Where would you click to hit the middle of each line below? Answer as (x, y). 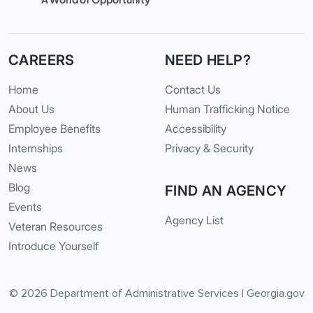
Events (25, 206)
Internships (36, 148)
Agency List (194, 220)
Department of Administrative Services (144, 293)
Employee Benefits (54, 128)
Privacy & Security (209, 148)
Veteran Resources (56, 226)
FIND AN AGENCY (226, 190)
